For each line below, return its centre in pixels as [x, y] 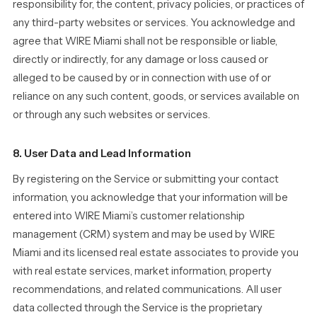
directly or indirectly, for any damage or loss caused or [140, 59]
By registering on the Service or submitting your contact [146, 179]
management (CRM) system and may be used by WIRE [144, 234]
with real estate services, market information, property [142, 271]
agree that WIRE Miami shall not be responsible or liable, [145, 41]
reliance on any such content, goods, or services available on [156, 96]
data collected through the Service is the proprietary [138, 308]
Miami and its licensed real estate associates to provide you [156, 253]
